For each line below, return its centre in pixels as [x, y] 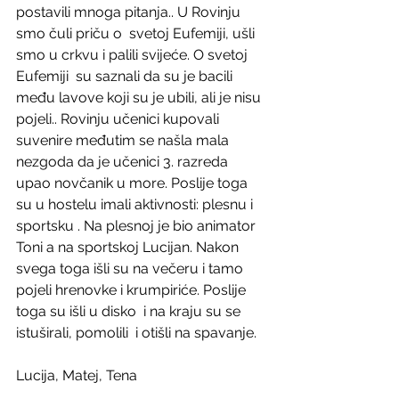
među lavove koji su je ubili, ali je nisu [140, 98]
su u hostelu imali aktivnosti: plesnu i [136, 204]
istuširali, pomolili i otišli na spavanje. [136, 333]
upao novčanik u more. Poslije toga [134, 183]
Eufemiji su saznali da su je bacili [126, 76]
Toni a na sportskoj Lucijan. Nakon [129, 247]
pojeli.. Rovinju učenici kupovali [119, 119]
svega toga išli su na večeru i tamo [131, 269]
